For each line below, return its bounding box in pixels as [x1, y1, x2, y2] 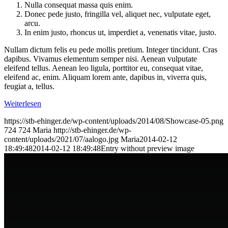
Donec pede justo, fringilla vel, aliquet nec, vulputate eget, [24, 10, 211, 19]
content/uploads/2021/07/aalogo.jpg [4, 135, 119, 144]
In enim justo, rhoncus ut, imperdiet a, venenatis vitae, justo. [24, 28, 216, 37]
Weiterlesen [4, 99, 41, 108]
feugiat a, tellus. [4, 82, 54, 91]
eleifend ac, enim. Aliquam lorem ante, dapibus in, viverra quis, [4, 73, 207, 82]
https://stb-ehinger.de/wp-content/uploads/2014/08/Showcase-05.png [4, 117, 223, 126]
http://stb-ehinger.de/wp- [53, 126, 131, 135]
